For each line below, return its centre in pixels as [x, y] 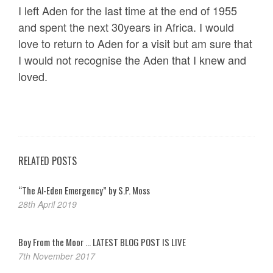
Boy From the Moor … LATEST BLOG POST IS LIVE [102, 242]
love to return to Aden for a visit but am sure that [135, 43]
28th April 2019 [48, 204]
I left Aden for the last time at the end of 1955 [128, 10]
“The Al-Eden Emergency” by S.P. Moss [84, 190]
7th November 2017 [57, 256]
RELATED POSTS [48, 161]
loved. [33, 76]
